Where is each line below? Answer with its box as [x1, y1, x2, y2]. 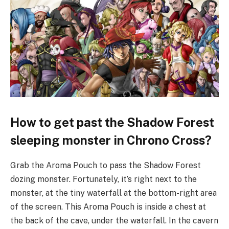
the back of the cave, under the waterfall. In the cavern [10, 215, 218, 225]
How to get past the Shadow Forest [10, 114, 214, 129]
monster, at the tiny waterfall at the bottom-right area [10, 188, 217, 198]
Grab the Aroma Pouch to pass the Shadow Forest [10, 160, 201, 170]
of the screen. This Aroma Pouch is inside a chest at [10, 201, 206, 212]
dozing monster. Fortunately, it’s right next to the [10, 174, 197, 184]
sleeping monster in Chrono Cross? [10, 132, 212, 147]
